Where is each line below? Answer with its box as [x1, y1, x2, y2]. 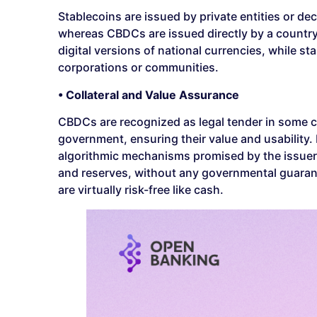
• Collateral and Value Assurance [58, 87, 239, 102]
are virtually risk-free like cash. [58, 183, 224, 197]
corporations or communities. [58, 60, 219, 75]
